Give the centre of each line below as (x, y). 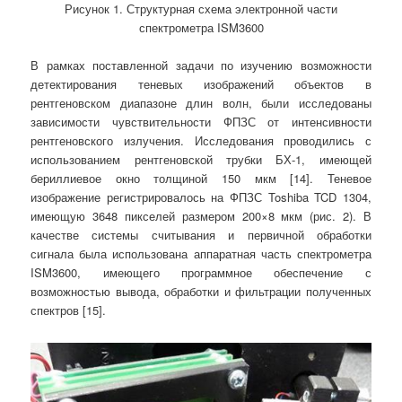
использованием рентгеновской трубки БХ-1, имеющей (201, 159)
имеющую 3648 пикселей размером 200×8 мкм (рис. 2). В (201, 215)
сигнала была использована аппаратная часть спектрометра (201, 253)
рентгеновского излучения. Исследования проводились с (201, 140)
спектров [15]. (69, 310)
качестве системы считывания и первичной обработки (201, 234)
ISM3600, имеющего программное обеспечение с (201, 272)
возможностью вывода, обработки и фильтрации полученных (201, 291)
